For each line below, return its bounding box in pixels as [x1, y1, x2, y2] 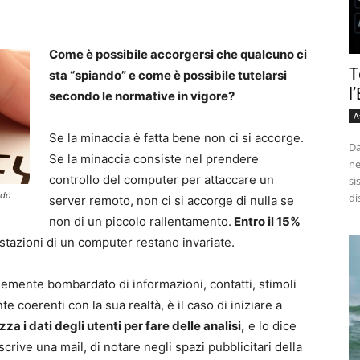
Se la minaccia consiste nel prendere [49, 151, 259, 167]
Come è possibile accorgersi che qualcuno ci [49, 47, 307, 63]
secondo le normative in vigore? [49, 88, 235, 104]
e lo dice [245, 318, 297, 334]
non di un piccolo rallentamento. [49, 214, 231, 230]
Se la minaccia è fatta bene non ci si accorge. [49, 130, 304, 146]
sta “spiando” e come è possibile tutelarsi [49, 67, 287, 84]
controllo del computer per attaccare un [49, 172, 274, 188]
